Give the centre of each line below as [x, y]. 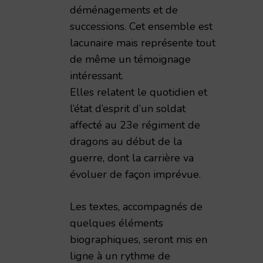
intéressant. [97, 76]
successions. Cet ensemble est [141, 26]
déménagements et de [124, 10]
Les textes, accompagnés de [136, 207]
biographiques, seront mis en [139, 240]
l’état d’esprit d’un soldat [128, 109]
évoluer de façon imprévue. [135, 174]
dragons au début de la [126, 141]
